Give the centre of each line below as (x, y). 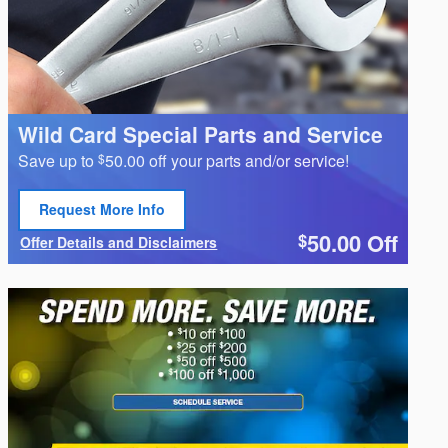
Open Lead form (94, 224)
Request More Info (102, 209)
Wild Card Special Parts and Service (201, 133)
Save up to (58, 160)
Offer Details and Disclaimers (119, 241)
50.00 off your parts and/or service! (227, 160)
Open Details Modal (87, 256)
